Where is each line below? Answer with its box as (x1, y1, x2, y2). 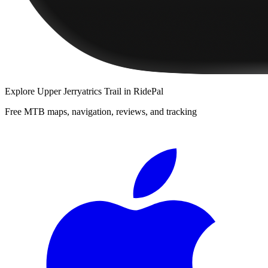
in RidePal (121, 86, 163, 96)
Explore (5, 86, 37, 96)
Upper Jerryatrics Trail (37, 86, 121, 96)
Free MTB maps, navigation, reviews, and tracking (5, 106, 197, 117)
